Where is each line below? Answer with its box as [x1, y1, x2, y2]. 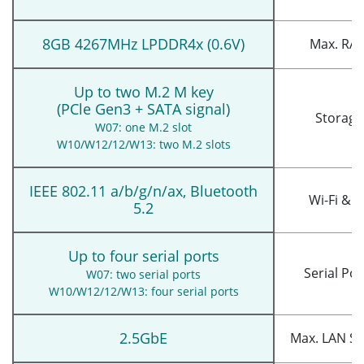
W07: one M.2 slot [95, 119, 192, 135]
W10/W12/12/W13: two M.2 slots [56, 136, 231, 152]
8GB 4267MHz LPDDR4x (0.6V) [42, 33, 245, 54]
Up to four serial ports [67, 245, 219, 266]
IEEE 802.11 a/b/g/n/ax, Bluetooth [29, 180, 258, 201]
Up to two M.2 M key [73, 81, 214, 102]
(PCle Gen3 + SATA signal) [57, 98, 230, 119]
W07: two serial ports [86, 266, 201, 282]
